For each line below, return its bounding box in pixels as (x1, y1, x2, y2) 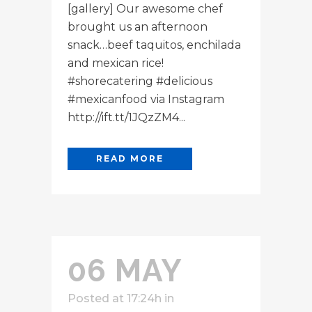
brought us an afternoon (68, 19, 208, 33)
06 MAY (68, 252, 182, 288)
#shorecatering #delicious (68, 74, 212, 88)
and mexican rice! (68, 56, 164, 70)
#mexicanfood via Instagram (68, 92, 224, 106)
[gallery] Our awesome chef (68, 1, 223, 15)
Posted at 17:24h (68, 291, 162, 305)
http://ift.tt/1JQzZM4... (68, 110, 185, 124)
